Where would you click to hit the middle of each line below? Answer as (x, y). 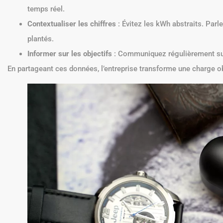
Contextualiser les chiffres (72, 24)
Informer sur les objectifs (70, 54)
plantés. (41, 39)
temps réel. (46, 9)
